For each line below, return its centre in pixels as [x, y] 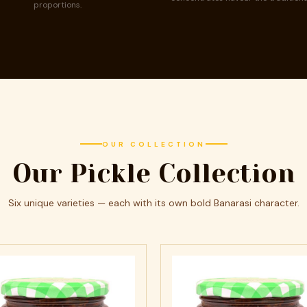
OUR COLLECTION [153, 144]
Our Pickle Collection [153, 173]
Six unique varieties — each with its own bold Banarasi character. [153, 202]
